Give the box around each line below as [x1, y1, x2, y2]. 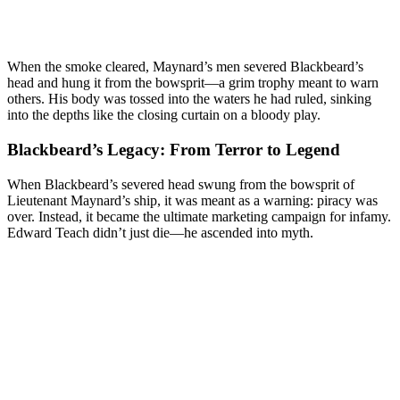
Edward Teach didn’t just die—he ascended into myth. [7, 224, 313, 240]
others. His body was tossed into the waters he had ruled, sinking [7, 91, 371, 107]
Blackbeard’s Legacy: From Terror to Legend [7, 140, 340, 160]
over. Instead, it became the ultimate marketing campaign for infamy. [7, 208, 391, 224]
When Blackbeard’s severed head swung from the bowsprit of [7, 176, 354, 192]
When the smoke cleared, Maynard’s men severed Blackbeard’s [7, 59, 363, 75]
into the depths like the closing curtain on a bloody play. [7, 107, 321, 123]
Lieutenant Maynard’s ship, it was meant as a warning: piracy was [7, 192, 378, 208]
